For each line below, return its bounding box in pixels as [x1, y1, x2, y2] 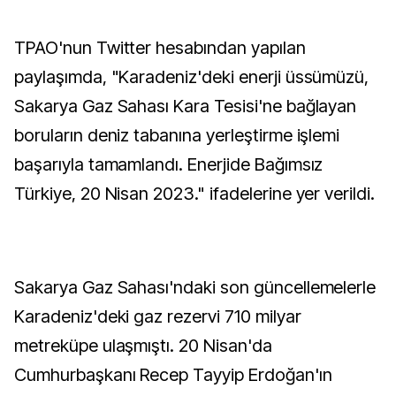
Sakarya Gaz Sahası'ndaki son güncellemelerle [14, 277, 377, 298]
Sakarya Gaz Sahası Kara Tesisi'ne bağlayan [14, 95, 357, 117]
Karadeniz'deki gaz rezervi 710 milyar [14, 306, 301, 327]
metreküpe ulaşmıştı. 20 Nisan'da [14, 335, 272, 356]
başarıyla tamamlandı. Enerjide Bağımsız [14, 154, 324, 175]
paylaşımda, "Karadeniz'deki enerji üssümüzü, [14, 66, 369, 88]
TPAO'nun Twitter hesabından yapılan [14, 37, 306, 58]
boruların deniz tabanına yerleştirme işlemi [14, 125, 340, 146]
